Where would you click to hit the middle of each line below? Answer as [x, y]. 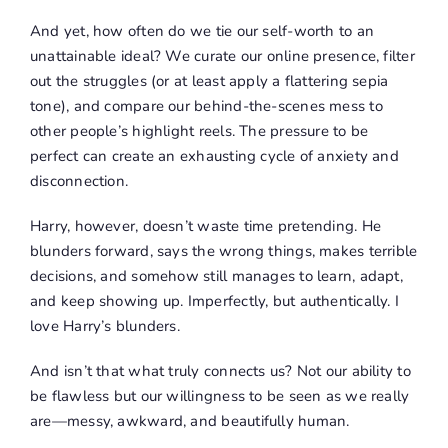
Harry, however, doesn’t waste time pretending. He [205, 226]
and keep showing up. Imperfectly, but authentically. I [214, 301]
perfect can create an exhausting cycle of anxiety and [214, 156]
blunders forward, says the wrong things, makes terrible [223, 251]
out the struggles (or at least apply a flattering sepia [209, 81]
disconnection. [79, 181]
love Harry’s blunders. [104, 326]
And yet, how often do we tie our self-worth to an [202, 31]
